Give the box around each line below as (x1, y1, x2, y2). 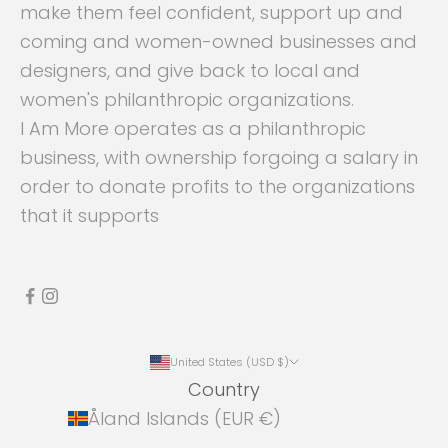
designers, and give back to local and (20, 58, 360, 84)
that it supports (20, 203, 159, 229)
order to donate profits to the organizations (20, 174, 415, 200)
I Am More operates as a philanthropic (20, 116, 366, 142)
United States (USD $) (276, 354, 289, 371)
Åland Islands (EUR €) (259, 406, 281, 432)
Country (188, 377, 260, 403)
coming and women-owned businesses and (20, 29, 417, 55)
